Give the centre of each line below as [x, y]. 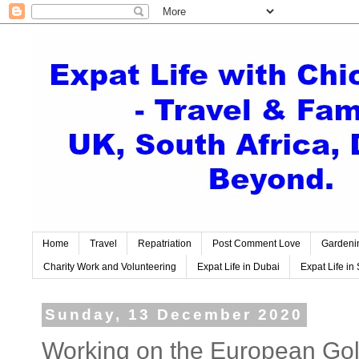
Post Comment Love [256, 244]
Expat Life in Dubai [238, 266]
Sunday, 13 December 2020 [174, 315]
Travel [103, 244]
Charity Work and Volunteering [110, 266]
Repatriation [165, 244]
